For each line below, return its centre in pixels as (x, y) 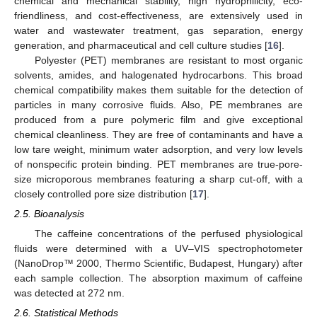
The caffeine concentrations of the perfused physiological (168, 233)
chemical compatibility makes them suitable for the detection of (158, 90)
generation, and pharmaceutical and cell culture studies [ (141, 45)
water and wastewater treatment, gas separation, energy (158, 30)
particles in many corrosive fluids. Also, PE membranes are (158, 104)
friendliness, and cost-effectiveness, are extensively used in (158, 15)
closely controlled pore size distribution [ (103, 194)
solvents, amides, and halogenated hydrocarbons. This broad (158, 75)
